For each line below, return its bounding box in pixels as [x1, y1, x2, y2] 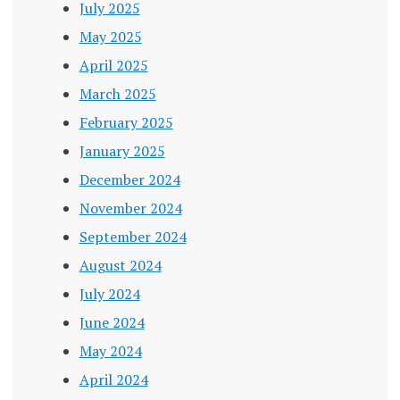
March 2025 [79, 84, 156, 104]
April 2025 [79, 55, 148, 76]
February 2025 [79, 112, 173, 133]
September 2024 [79, 227, 187, 247]
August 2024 [79, 255, 162, 276]
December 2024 [79, 170, 180, 190]
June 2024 [79, 312, 145, 333]
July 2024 [79, 284, 140, 304]
